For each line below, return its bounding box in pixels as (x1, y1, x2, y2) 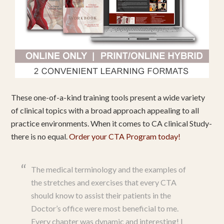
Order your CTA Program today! (69, 131, 181, 141)
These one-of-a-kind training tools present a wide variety (11, 92, 205, 102)
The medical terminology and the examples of (31, 164, 186, 174)
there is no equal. (11, 131, 69, 141)
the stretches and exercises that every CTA (31, 177, 177, 187)
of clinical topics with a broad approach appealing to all (11, 105, 199, 115)
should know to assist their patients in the (31, 190, 171, 200)
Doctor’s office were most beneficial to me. (31, 203, 179, 213)
